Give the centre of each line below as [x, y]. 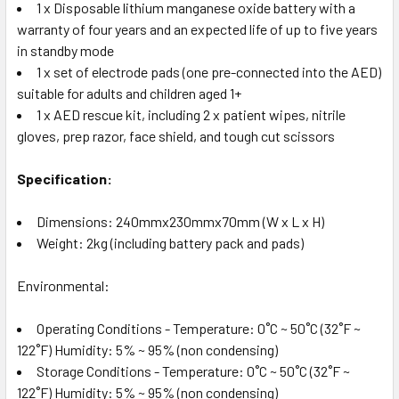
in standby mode [65, 50]
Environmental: [63, 285]
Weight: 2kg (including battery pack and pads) [170, 242]
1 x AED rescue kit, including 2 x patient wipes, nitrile [191, 114]
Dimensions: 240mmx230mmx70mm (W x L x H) [180, 221]
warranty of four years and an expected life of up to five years [197, 28]
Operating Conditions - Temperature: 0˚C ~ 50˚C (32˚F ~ [199, 328]
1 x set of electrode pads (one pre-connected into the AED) [209, 71]
